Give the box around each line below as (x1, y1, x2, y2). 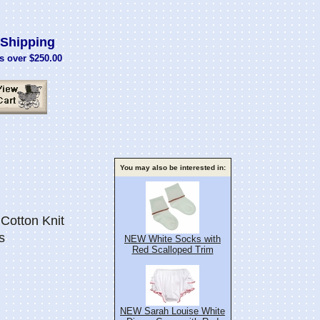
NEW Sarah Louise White (120, 306, 225, 316)
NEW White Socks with (124, 234, 221, 244)
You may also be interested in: (119, 164, 226, 171)
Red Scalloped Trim (131, 244, 214, 255)
